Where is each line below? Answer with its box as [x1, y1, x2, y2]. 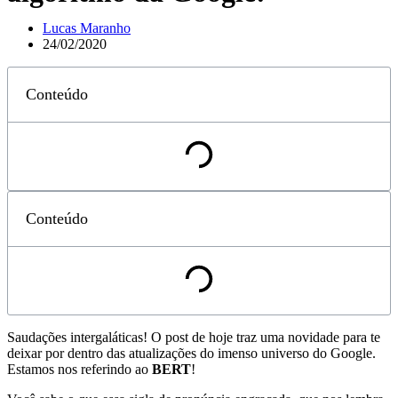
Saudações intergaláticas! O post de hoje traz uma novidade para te [7, 330, 380, 346]
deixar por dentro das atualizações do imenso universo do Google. [7, 346, 376, 362]
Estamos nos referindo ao [7, 362, 152, 378]
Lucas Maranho [43, 20, 131, 36]
